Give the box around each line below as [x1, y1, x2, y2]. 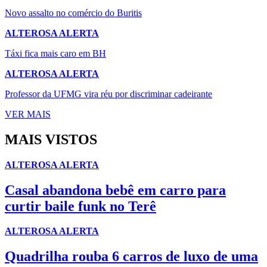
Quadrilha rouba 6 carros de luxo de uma [5, 249, 258, 265]
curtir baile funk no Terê [5, 198, 156, 214]
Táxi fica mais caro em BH [5, 48, 106, 58]
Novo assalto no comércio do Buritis [5, 7, 142, 18]
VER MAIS [5, 108, 51, 119]
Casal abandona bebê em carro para [5, 182, 226, 198]
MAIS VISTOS [5, 131, 97, 147]
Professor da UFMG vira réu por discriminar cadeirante [5, 88, 212, 99]
